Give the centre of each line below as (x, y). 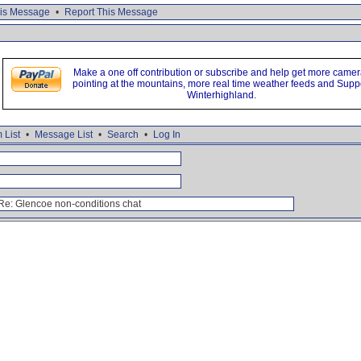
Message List (64, 135)
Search (123, 135)
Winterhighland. (222, 95)
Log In (167, 135)
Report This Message (111, 12)
